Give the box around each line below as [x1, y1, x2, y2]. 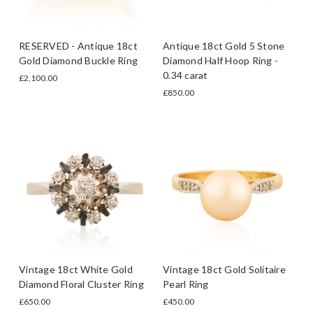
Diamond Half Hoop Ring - [163, 54, 278, 66]
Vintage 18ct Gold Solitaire [163, 263, 286, 275]
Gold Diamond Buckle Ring [19, 54, 138, 66]
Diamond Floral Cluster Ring [19, 277, 144, 290]
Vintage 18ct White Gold [19, 263, 133, 275]
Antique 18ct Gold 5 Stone [163, 39, 285, 52]
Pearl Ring [163, 277, 209, 290]
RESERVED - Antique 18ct [19, 39, 138, 52]
